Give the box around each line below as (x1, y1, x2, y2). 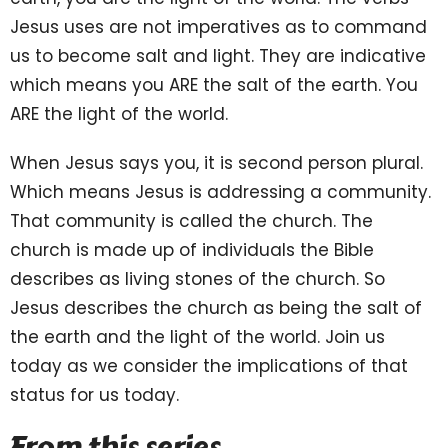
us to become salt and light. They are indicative (10, 43, 426, 68)
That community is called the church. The (10, 208, 373, 233)
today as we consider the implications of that (10, 353, 408, 378)
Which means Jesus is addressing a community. (10, 179, 431, 204)
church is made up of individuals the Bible (10, 237, 374, 262)
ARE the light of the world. (10, 101, 228, 126)
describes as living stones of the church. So (10, 266, 385, 291)
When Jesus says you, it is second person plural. (10, 150, 423, 175)
